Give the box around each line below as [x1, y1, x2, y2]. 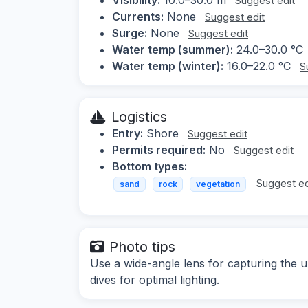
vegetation [195, 178, 240, 189]
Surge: [112, 25, 147, 40]
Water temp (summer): [112, 42, 233, 56]
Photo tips [109, 239, 175, 256]
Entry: [112, 126, 143, 140]
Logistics [111, 108, 167, 125]
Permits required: [112, 142, 206, 157]
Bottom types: [112, 159, 187, 173]
